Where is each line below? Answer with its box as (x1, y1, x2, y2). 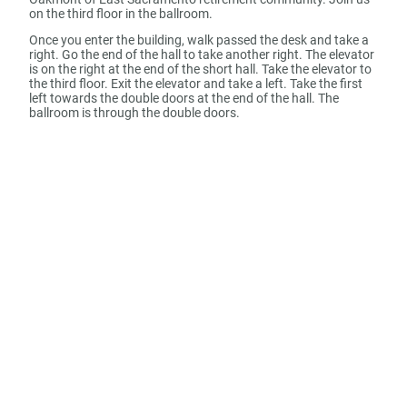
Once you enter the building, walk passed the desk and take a (29, 33, 369, 48)
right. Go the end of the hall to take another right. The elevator (29, 47, 374, 63)
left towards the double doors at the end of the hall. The (29, 91, 339, 106)
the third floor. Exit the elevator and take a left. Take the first (29, 76, 362, 92)
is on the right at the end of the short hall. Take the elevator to (29, 62, 372, 77)
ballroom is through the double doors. (29, 105, 240, 121)
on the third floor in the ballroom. (29, 5, 215, 21)
